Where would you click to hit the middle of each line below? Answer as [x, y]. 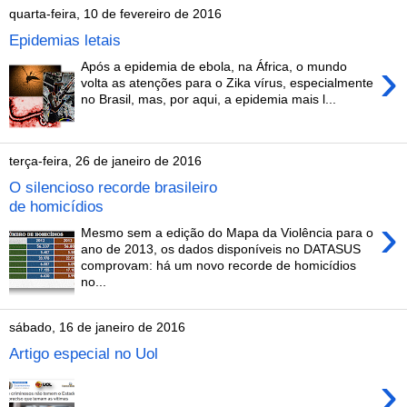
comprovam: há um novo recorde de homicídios [219, 265]
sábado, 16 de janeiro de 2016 [97, 328]
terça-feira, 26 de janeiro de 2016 [105, 161]
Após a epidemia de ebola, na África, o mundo [214, 66]
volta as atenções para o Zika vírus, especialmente [228, 82]
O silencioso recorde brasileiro [113, 188]
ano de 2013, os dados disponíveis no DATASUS [221, 248]
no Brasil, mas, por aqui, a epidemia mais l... [209, 99]
